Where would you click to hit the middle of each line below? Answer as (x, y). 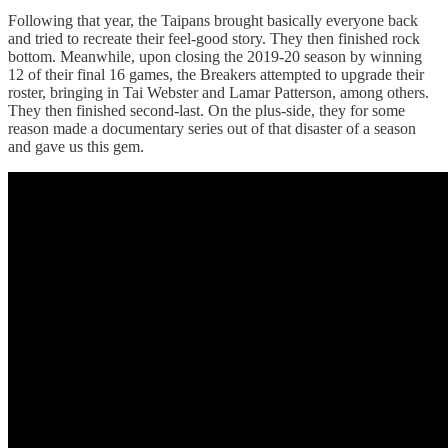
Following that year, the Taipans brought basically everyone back (213, 21)
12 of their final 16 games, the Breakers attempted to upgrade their (216, 75)
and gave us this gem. (76, 147)
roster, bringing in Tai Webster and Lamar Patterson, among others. (218, 93)
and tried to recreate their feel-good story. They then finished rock (214, 39)
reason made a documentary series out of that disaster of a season (212, 129)
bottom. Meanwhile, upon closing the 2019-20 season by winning (215, 57)
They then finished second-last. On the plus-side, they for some (206, 111)
